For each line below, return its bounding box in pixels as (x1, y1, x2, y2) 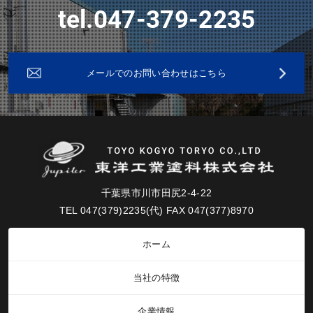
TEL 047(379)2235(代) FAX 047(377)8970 (59, 205, 254, 216)
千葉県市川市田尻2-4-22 (101, 187, 212, 198)
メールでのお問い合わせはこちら (87, 68, 226, 78)
